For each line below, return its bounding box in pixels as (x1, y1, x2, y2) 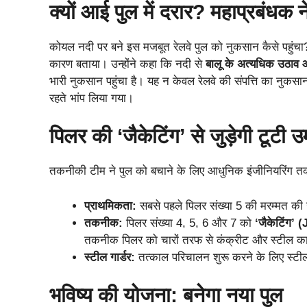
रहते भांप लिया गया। (49, 91, 134, 105)
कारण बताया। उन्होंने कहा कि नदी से (49, 57, 206, 71)
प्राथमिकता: (84, 199, 136, 212)
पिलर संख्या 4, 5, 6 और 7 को (123, 216, 255, 230)
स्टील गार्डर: (84, 250, 135, 264)
